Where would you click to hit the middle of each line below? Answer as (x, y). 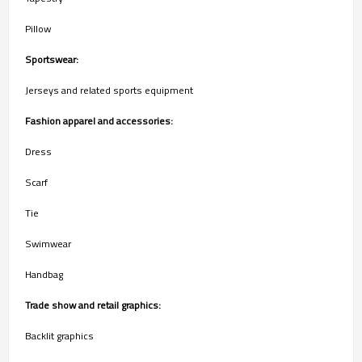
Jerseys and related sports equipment (109, 90)
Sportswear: (52, 59)
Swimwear (48, 243)
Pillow (38, 28)
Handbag (44, 274)
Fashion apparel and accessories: (99, 120)
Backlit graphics (59, 335)
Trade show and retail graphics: (93, 305)
